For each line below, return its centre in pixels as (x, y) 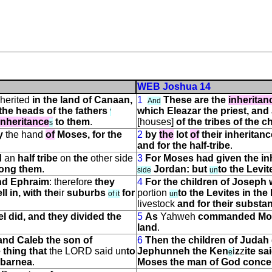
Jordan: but (182, 169)
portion (153, 193)
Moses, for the (90, 134)
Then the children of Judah (207, 240)
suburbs (85, 193)
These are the (195, 100)
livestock (157, 204)
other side (110, 158)
